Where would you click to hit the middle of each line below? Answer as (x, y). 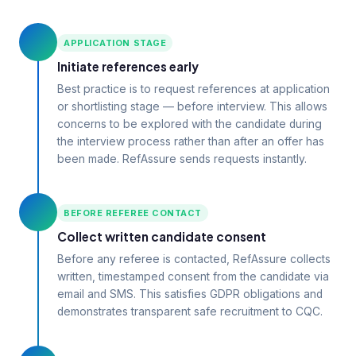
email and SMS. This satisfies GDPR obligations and (190, 294)
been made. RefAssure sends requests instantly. (182, 159)
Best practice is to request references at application (193, 89)
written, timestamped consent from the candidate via (193, 277)
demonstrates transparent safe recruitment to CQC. (190, 311)
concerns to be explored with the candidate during (190, 124)
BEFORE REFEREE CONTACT (133, 213)
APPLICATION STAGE (115, 43)
